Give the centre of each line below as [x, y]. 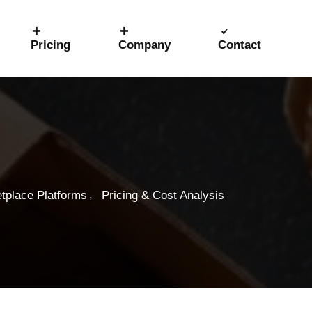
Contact [239, 45]
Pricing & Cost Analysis [163, 195]
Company [144, 45]
